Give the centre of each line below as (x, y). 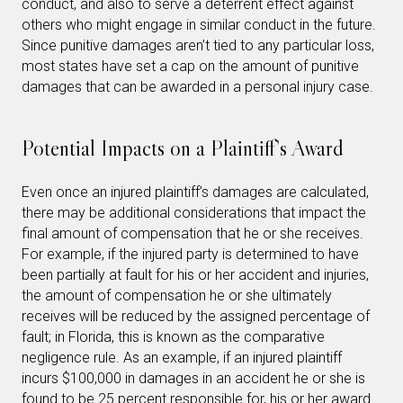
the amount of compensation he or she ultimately (177, 296)
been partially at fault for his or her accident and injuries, (195, 275)
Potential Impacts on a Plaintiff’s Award (183, 148)
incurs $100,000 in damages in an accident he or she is (193, 378)
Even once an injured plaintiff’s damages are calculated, (195, 192)
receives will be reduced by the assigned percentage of (196, 316)
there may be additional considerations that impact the (194, 213)
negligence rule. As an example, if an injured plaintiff (182, 358)
